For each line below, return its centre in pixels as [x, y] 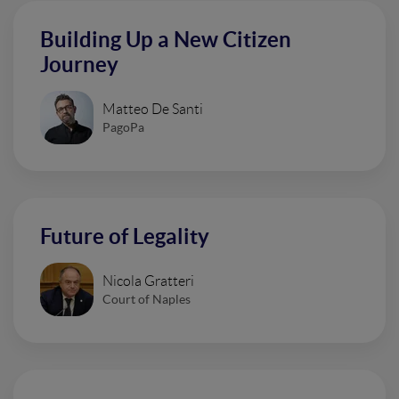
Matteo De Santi [153, 109]
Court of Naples [147, 299]
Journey [79, 65]
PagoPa [123, 127]
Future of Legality [125, 236]
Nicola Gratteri [148, 281]
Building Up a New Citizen [166, 40]
